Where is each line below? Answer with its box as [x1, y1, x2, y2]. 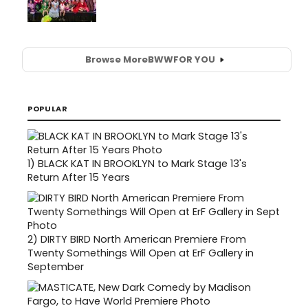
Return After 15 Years [27, 170, 130, 184]
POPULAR [27, 102, 68, 114]
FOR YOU [173, 53, 215, 67]
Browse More [85, 53, 148, 67]
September [27, 259, 84, 274]
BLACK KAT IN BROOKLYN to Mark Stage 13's [38, 156, 247, 170]
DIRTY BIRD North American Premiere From [41, 232, 246, 246]
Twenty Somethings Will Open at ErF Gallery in [27, 245, 254, 260]
